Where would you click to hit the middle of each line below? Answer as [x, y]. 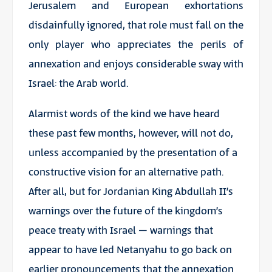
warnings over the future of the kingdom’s [125, 211]
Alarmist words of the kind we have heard [124, 114]
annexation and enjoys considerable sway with [136, 64]
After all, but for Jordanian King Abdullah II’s [131, 192]
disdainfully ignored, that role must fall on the [136, 25]
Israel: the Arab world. [78, 83]
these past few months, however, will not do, [131, 133]
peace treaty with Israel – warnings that [121, 230]
